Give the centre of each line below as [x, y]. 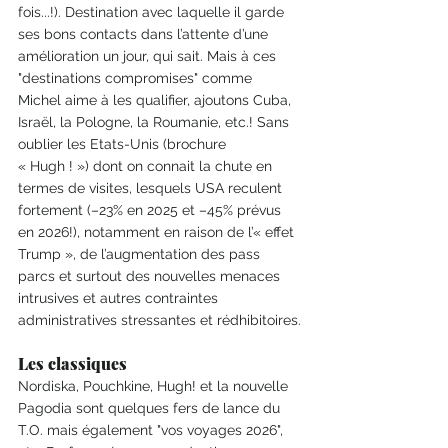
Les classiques [74, 364]
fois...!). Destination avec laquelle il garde [153, 12]
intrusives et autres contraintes [120, 298]
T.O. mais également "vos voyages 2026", [152, 430]
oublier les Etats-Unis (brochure [124, 144]
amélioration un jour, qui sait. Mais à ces [149, 56]
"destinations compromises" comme [137, 78]
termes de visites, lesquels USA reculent [152, 188]
